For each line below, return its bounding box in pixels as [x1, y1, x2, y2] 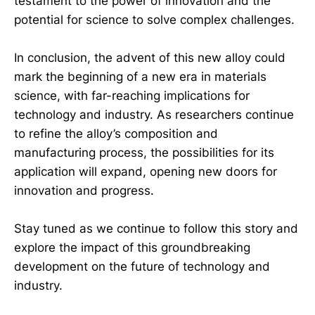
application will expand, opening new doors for [14, 164, 277, 179]
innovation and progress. [14, 183, 154, 198]
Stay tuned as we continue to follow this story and [14, 221, 298, 236]
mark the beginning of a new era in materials [14, 69, 266, 84]
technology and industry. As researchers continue [14, 107, 294, 122]
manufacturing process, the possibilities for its [14, 145, 274, 160]
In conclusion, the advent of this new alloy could [14, 50, 285, 65]
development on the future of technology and [14, 259, 270, 274]
